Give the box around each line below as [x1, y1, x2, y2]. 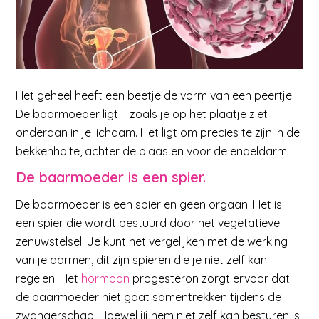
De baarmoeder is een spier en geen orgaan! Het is [16, 197, 283, 211]
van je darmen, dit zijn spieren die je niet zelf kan [16, 252, 268, 267]
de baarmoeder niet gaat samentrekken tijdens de [16, 289, 282, 304]
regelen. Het [16, 271, 82, 286]
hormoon [81, 271, 130, 286]
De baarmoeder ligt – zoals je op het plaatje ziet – [16, 106, 277, 121]
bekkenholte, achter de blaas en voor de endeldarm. [16, 143, 290, 158]
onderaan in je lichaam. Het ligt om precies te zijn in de [16, 125, 300, 140]
